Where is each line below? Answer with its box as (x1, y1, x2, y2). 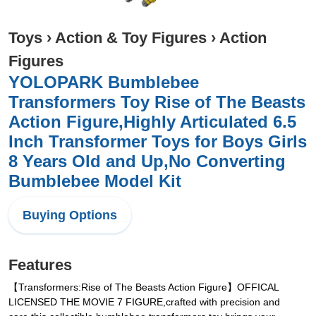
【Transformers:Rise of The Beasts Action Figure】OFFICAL (8, 281, 279, 293)
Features (8, 256, 72, 274)
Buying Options (23, 208, 117, 222)
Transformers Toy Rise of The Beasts (8, 92, 305, 111)
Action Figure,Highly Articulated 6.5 (8, 112, 296, 131)
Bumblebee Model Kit (8, 171, 181, 190)
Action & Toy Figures (55, 29, 207, 47)
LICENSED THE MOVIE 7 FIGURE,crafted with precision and (8, 296, 280, 308)
